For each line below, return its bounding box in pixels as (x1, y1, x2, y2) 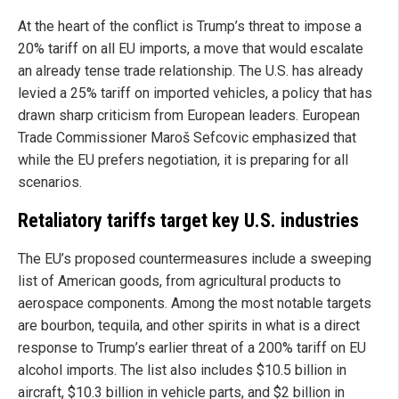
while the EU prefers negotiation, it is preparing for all (18, 151, 348, 169)
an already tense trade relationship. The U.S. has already (18, 62, 363, 80)
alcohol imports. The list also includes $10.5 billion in (18, 361, 346, 379)
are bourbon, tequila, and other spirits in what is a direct (18, 316, 360, 334)
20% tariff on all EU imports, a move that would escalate (18, 40, 363, 58)
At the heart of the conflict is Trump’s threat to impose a (18, 18, 362, 36)
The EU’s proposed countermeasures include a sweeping (18, 249, 371, 267)
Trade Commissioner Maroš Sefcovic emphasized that (18, 129, 356, 147)
